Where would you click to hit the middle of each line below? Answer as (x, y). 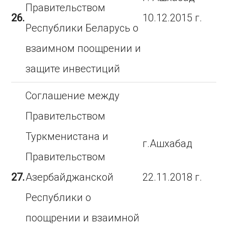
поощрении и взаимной (83, 218)
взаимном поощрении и (83, 48)
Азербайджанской (70, 177)
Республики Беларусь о (82, 28)
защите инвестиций (73, 69)
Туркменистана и (67, 136)
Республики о (59, 197)
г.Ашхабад (168, 144)
